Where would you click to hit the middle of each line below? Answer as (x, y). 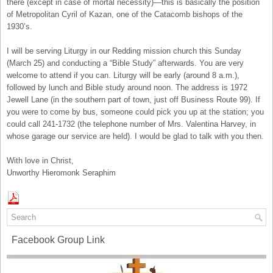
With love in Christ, (40, 160)
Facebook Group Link (56, 239)
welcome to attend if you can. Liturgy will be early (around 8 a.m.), (123, 75)
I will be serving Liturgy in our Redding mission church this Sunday (124, 51)
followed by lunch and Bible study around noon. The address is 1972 (127, 87)
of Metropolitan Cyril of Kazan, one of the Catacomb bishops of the (125, 14)
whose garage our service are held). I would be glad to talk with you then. (135, 136)
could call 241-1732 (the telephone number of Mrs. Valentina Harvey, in (131, 124)
